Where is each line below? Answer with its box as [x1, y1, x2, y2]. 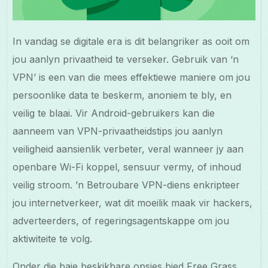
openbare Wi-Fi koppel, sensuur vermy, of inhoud [13, 161, 242, 173]
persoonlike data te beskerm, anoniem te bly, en [13, 89, 232, 102]
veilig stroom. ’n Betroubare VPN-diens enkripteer [13, 179, 240, 191]
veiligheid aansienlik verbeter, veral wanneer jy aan [13, 143, 244, 156]
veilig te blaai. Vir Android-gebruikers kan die [13, 107, 215, 120]
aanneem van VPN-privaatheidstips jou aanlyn [13, 125, 223, 138]
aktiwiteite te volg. [13, 233, 93, 245]
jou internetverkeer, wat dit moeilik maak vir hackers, [13, 197, 253, 209]
